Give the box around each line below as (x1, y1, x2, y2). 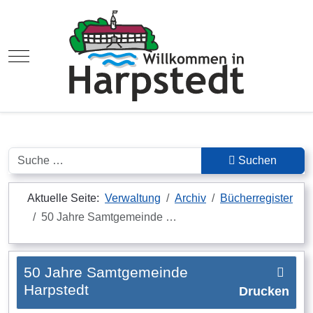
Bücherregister (220, 192, 293, 204)
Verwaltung (105, 192, 161, 204)
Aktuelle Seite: (27, 192, 105, 204)
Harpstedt (24, 282, 89, 298)
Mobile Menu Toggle (18, 48, 119, 61)
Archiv (175, 192, 206, 204)
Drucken (235, 284, 289, 298)
